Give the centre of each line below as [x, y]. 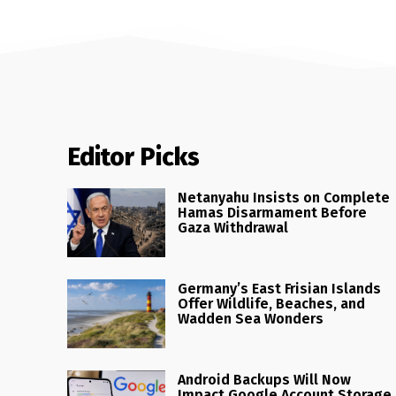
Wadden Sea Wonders [251, 318]
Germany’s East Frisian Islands [280, 288]
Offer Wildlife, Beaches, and [272, 303]
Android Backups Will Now [265, 379]
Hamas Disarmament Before [273, 212]
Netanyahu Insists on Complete [284, 197]
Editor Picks [133, 156]
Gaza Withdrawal [233, 227]
